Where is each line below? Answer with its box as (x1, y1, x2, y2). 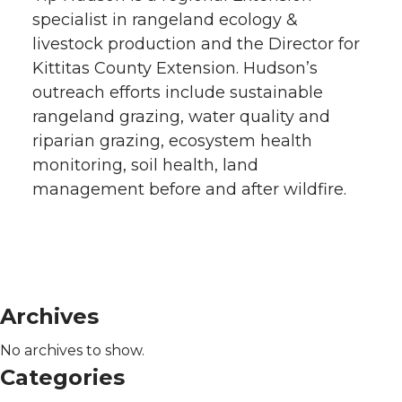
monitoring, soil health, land (32, 154, 258, 175)
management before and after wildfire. (32, 179, 346, 199)
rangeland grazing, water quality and (32, 106, 330, 127)
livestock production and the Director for (32, 33, 360, 54)
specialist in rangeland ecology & (32, 9, 298, 30)
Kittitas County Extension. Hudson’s (32, 57, 318, 78)
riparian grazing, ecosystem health (32, 130, 312, 151)
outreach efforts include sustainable (32, 82, 323, 102)
